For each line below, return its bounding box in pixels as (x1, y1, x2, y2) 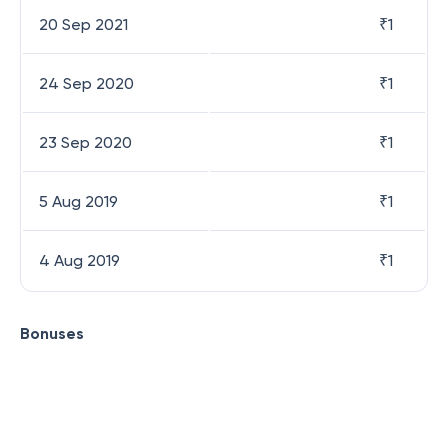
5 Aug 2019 (39, 192, 118, 211)
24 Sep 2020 (39, 74, 134, 93)
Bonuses (20, 324, 84, 343)
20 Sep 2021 (39, 15, 128, 34)
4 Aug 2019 (39, 251, 120, 270)
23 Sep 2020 (39, 133, 132, 152)
